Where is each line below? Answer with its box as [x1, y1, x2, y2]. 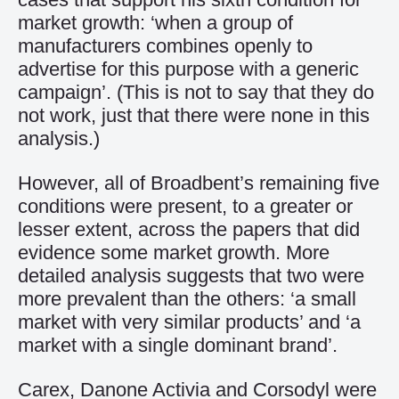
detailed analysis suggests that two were [18, 265, 364, 287]
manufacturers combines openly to [18, 35, 313, 57]
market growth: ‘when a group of [18, 12, 293, 34]
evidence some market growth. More [18, 241, 330, 264]
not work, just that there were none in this [18, 104, 370, 126]
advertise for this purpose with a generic [18, 58, 359, 80]
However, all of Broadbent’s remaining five [18, 172, 379, 194]
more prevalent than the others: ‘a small [18, 288, 356, 310]
